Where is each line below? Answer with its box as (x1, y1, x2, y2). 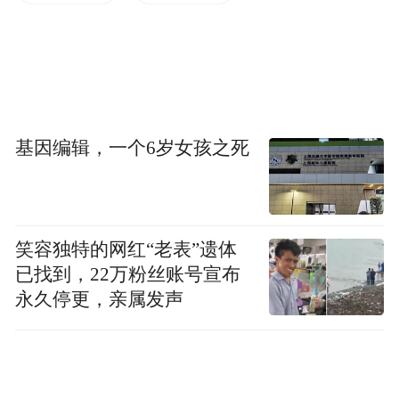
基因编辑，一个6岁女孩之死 (15, 138, 250, 159)
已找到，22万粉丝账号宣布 (15, 264, 241, 284)
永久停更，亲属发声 (15, 289, 184, 309)
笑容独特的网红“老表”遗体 (15, 239, 238, 259)
